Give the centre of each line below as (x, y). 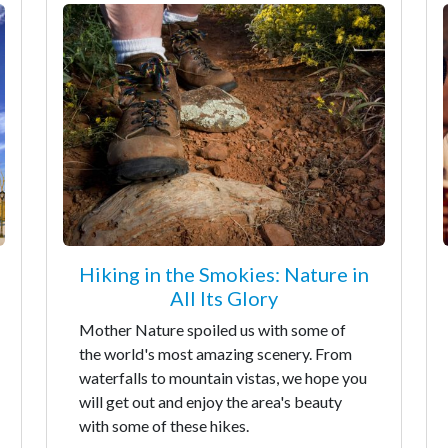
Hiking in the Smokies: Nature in (224, 273)
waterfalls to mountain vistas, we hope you (223, 377)
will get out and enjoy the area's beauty (210, 401)
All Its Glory (224, 297)
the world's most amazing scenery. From (215, 353)
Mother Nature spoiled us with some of (212, 329)
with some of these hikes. (164, 425)
